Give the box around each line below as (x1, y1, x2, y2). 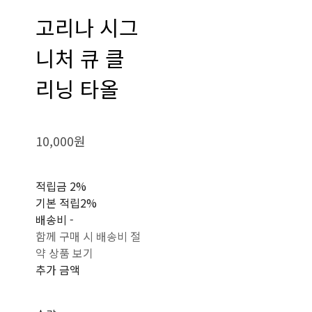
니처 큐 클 (36, 42, 125, 73)
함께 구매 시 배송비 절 (36, 228, 141, 244)
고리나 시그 (36, 12, 139, 42)
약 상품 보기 (36, 244, 94, 261)
